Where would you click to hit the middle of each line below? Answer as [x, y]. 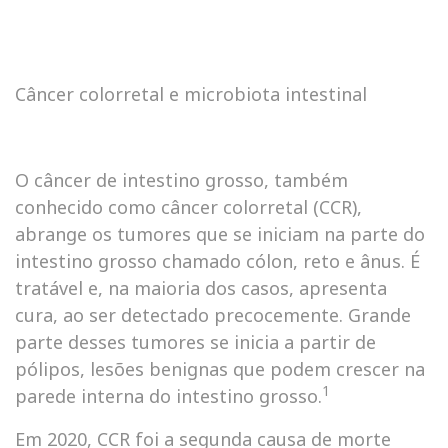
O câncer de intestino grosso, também [181, 180]
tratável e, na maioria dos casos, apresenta [201, 288]
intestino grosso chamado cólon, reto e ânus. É [217, 261]
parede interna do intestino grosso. [168, 396]
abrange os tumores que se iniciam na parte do [220, 234]
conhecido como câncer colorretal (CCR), [188, 207]
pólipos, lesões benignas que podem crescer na [220, 369]
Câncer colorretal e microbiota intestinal [191, 94]
